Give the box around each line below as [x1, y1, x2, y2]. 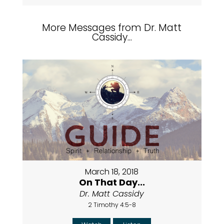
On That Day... [78, 175, 145, 188]
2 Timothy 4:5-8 [87, 200, 136, 209]
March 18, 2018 [85, 165, 139, 177]
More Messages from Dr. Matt [42, 21, 182, 35]
